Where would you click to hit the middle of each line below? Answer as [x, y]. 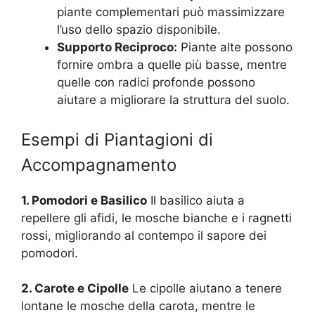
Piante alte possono [235, 47]
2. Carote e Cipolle [75, 289]
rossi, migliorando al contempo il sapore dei [144, 235]
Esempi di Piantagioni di [117, 139]
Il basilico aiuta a [196, 200]
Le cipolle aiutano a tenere [205, 289]
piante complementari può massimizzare [171, 12]
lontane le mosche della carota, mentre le [138, 306]
